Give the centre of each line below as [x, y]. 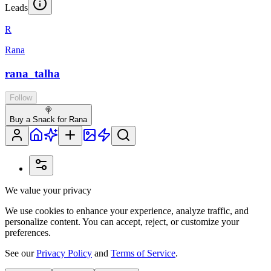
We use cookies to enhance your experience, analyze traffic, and [127, 211]
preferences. [28, 233]
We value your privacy [48, 191]
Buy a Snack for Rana [48, 120]
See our [21, 253]
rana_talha [32, 73]
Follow [21, 98]
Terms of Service [143, 253]
